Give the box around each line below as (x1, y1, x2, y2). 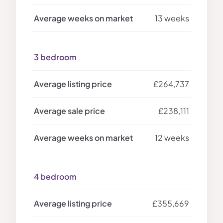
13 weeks (155, 13, 189, 23)
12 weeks (155, 132, 189, 143)
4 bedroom (34, 171, 77, 182)
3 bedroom (34, 52, 77, 62)
